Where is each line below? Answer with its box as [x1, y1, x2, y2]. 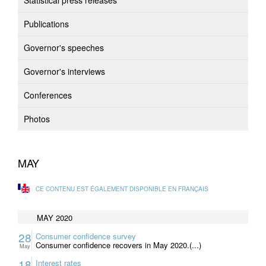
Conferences [24, 89, 72, 101]
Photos [24, 113, 50, 125]
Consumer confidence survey [36, 230, 136, 242]
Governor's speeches [24, 42, 104, 53]
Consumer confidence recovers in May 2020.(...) [36, 239, 201, 251]
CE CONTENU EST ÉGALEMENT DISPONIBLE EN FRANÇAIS [36, 185, 208, 193]
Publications [24, 18, 69, 30]
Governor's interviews [24, 65, 105, 77]
